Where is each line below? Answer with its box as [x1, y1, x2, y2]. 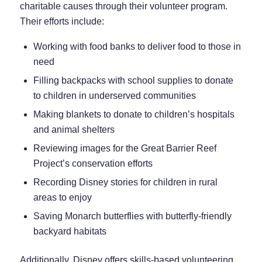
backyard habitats [33, 226, 106, 236]
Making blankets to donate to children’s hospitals [33, 109, 235, 119]
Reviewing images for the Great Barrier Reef [33, 143, 216, 153]
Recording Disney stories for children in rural [33, 177, 218, 187]
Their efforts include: [19, 16, 104, 27]
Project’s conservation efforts [33, 158, 153, 168]
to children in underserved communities [33, 90, 196, 101]
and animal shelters [33, 124, 115, 135]
